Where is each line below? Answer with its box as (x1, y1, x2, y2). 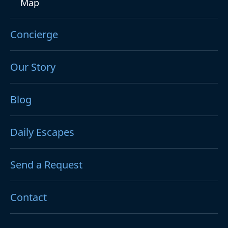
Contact (10, 190, 47, 205)
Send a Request (10, 158, 82, 172)
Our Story (10, 60, 55, 74)
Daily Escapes (10, 125, 74, 139)
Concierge (10, 27, 58, 42)
